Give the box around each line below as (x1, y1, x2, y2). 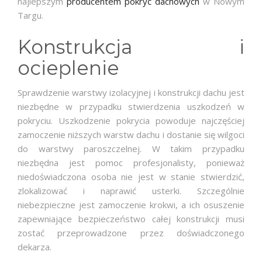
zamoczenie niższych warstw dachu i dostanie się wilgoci (18, 128, 244, 140)
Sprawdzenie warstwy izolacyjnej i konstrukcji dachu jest (18, 86, 244, 98)
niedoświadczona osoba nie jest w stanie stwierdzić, (18, 170, 244, 182)
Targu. (18, 9, 43, 21)
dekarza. (18, 240, 51, 253)
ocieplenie (18, 56, 119, 80)
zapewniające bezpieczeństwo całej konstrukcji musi (18, 212, 244, 225)
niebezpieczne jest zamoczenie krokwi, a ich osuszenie (18, 198, 244, 211)
